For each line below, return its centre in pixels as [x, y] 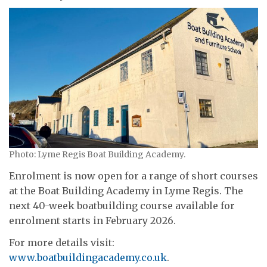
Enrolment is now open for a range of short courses [133, 176]
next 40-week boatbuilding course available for [122, 205]
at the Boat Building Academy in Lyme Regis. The [126, 190]
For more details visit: [62, 243]
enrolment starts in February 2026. [92, 220]
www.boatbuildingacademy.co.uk [88, 258]
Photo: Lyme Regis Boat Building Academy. [97, 155]
